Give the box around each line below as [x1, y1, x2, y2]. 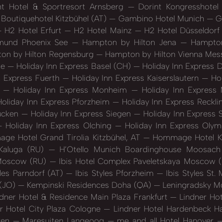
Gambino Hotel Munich [115, 13, 207, 24]
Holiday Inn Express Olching [2, 120, 115, 131]
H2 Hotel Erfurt [1, 25, 65, 36]
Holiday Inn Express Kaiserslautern [68, 73, 202, 83]
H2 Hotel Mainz [71, 25, 135, 36]
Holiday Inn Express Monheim [9, 85, 131, 95]
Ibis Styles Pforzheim [72, 168, 157, 178]
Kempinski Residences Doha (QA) [24, 180, 154, 190]
